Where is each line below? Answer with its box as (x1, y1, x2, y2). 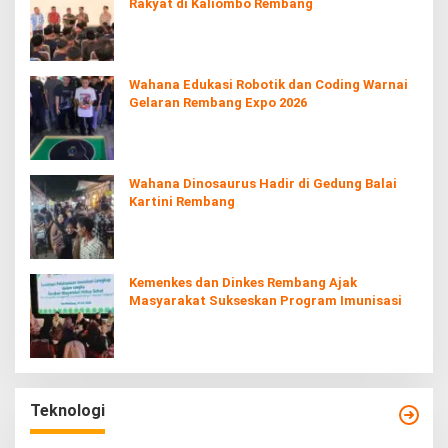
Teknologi (30, 400, 105, 420)
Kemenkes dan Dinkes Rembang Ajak (129, 274, 357, 290)
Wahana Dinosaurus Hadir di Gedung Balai (129, 175, 397, 191)
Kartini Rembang (129, 193, 235, 209)
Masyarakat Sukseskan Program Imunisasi (129, 292, 402, 308)
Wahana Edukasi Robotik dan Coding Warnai (129, 76, 408, 92)
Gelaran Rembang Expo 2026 (129, 94, 307, 110)
